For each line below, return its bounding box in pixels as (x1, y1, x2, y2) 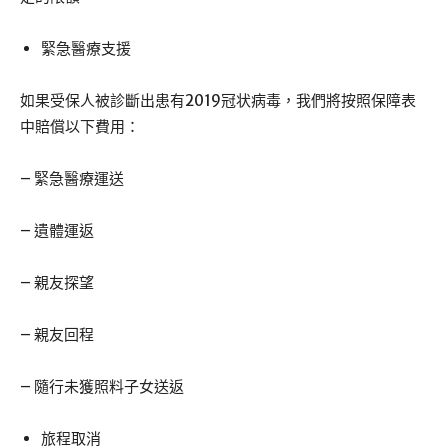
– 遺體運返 (20, 221, 94, 241)
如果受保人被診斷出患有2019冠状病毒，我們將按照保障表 (20, 91, 416, 111)
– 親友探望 (20, 273, 94, 293)
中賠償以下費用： (20, 117, 140, 137)
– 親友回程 (20, 325, 94, 345)
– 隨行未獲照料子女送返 (20, 377, 184, 397)
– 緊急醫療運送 (20, 169, 124, 189)
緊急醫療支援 (41, 39, 131, 59)
